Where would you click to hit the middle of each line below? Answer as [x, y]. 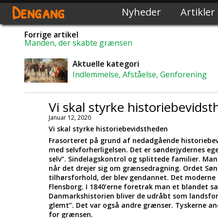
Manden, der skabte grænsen [78, 43]
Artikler [198, 12]
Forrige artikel [51, 35]
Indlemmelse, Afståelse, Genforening [139, 74]
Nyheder [141, 12]
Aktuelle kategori [106, 64]
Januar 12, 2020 [70, 118]
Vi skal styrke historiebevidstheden [108, 129]
